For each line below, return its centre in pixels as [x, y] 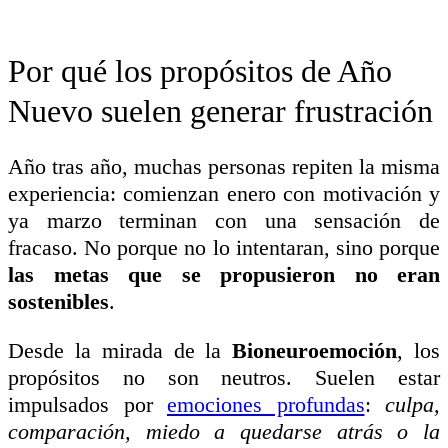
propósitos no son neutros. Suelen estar [224, 377]
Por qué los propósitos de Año [200, 70]
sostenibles [58, 301]
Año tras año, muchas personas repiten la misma [224, 166]
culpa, [412, 404]
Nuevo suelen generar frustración [220, 110]
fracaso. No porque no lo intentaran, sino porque [224, 247]
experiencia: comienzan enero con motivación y [224, 193]
